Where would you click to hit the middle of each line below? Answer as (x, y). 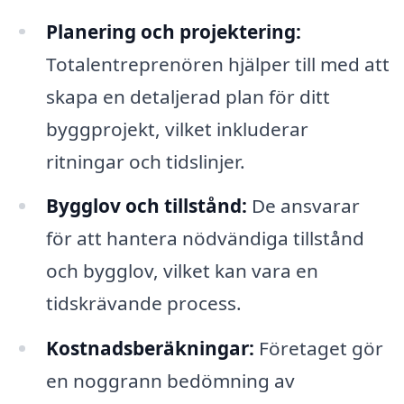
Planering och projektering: (173, 31)
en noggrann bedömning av (170, 381)
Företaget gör (318, 349)
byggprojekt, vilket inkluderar (177, 129)
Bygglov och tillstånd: (146, 206)
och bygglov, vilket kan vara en (182, 271)
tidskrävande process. (143, 303)
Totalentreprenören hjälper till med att (217, 64)
